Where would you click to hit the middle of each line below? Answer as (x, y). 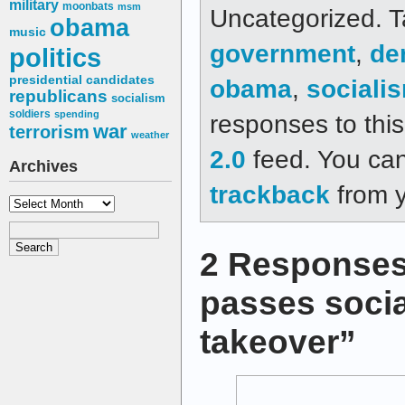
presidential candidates (82, 80)
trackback (270, 194)
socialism (138, 99)
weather (150, 135)
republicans (58, 97)
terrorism (49, 132)
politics (55, 58)
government (283, 53)
